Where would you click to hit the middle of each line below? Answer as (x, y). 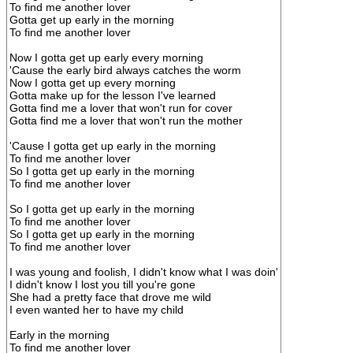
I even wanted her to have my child (97, 310)
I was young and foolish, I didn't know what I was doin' (144, 272)
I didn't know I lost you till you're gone (102, 284)
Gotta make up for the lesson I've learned (113, 95)
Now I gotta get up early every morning (106, 58)
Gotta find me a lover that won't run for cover (121, 108)
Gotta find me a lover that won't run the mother (126, 121)
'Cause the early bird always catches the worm (125, 70)
